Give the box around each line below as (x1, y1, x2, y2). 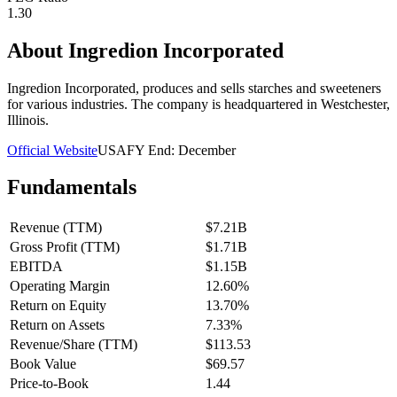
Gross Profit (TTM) (10, 239, 120, 255)
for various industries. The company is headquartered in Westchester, (7, 96, 390, 112)
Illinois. (7, 112, 49, 128)
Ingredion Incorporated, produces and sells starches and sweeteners (7, 80, 381, 96)
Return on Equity (10, 298, 106, 314)
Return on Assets (10, 317, 105, 333)
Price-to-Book (10, 376, 89, 392)
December (178, 142, 236, 158)
